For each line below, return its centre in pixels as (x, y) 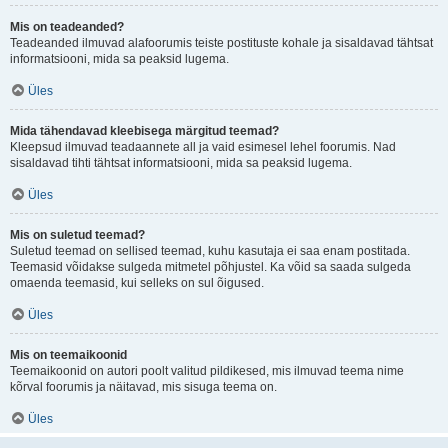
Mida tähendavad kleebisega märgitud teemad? (144, 131)
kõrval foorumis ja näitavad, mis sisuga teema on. (143, 387)
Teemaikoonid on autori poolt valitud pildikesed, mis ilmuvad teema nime (207, 371)
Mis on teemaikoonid (68, 355)
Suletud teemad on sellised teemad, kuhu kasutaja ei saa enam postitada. (210, 251)
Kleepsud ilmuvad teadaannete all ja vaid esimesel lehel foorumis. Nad (203, 147)
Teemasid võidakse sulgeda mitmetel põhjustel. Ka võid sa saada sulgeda (210, 267)
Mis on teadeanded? (67, 27)
